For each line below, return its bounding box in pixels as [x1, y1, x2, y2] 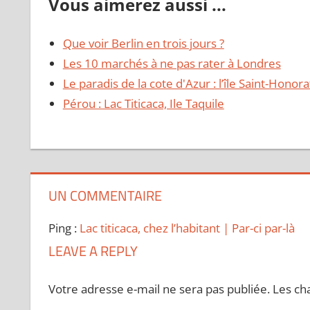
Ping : [48, 220, 80, 237]
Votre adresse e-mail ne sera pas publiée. [48, 280, 270, 297]
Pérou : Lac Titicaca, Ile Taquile [62, 95, 224, 112]
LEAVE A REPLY [48, 240, 138, 262]
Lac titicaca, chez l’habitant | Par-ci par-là [79, 220, 295, 237]
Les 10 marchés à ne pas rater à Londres [62, 55, 281, 72]
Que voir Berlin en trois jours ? [62, 35, 224, 52]
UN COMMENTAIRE [48, 185, 162, 207]
